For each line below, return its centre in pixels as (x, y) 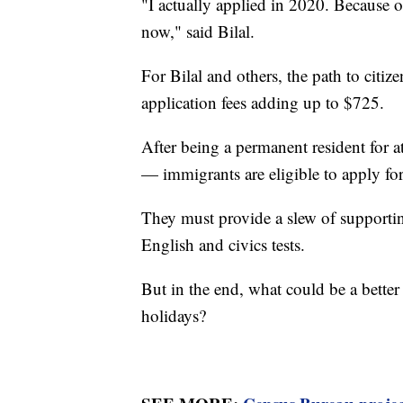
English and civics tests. (223, 244)
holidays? (174, 315)
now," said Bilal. (201, 31)
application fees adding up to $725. (263, 102)
